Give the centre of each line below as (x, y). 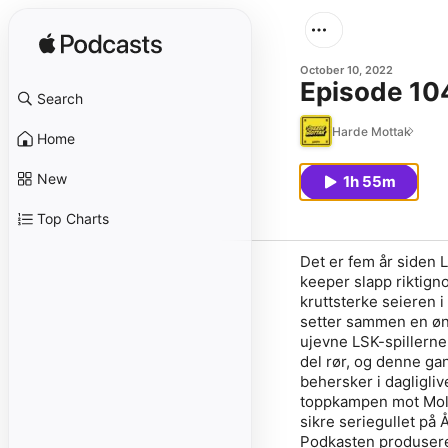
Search (60, 98)
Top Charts (73, 218)
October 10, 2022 (346, 70)
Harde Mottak (371, 131)
